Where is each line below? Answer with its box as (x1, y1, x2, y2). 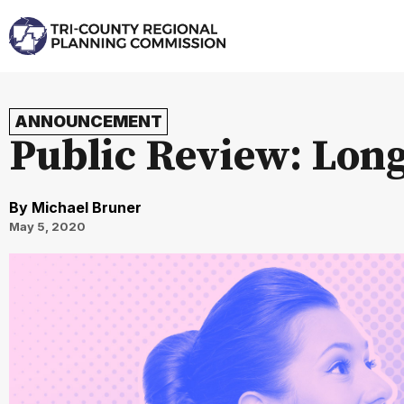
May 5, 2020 (9, 219, 86, 234)
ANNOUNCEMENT (14, 112, 162, 131)
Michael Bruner (28, 198, 142, 216)
